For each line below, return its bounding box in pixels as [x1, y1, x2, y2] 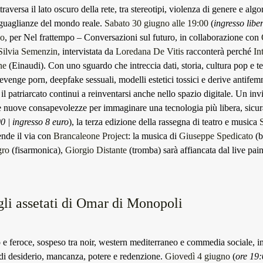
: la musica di [128, 131, 179, 141]
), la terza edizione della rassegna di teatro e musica [69, 117, 259, 127]
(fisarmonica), [9, 145, 65, 155]
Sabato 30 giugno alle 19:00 [104, 18, 208, 28]
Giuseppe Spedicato [179, 131, 255, 141]
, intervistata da [58, 46, 116, 56]
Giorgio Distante [65, 145, 127, 155]
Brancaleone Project [53, 131, 128, 141]
